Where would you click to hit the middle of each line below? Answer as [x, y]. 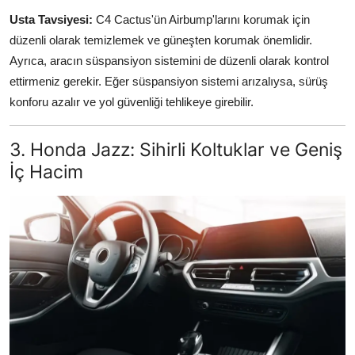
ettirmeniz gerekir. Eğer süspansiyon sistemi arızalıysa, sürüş [169, 81]
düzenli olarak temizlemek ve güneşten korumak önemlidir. [161, 40]
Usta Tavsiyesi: [51, 19]
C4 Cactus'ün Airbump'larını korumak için [201, 19]
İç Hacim [46, 171]
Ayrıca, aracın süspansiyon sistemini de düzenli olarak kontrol [169, 60]
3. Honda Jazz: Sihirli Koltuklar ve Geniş [176, 149]
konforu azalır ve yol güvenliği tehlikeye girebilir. [132, 101]
